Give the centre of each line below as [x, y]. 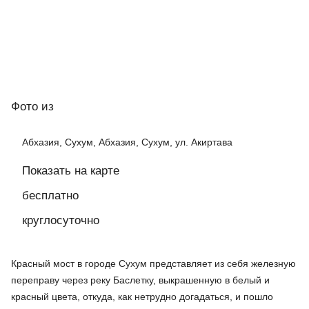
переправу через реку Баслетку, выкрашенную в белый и [140, 280]
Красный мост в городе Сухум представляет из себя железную [153, 264]
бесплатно [50, 196]
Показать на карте [71, 171]
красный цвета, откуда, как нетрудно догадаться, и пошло [142, 297]
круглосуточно [61, 221]
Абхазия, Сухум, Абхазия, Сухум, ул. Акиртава [127, 142]
